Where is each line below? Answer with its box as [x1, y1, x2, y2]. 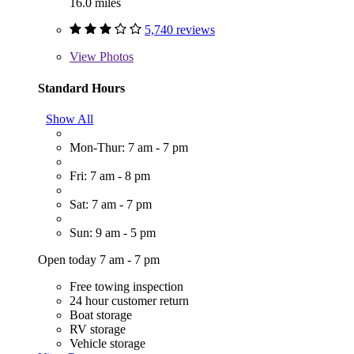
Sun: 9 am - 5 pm [70, 225, 156, 239]
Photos [96, 50, 134, 64]
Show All [46, 111, 93, 126]
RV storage [70, 322, 126, 336]
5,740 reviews [145, 23, 215, 37]
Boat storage [70, 307, 132, 322]
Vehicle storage [70, 336, 145, 350]
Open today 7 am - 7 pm [38, 252, 160, 266]
